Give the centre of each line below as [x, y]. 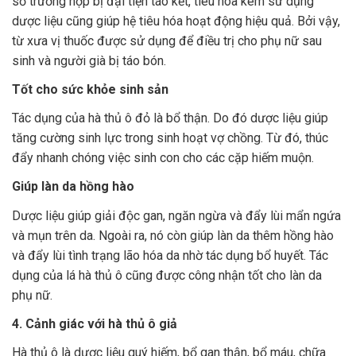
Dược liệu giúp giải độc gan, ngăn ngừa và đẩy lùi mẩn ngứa [176, 215]
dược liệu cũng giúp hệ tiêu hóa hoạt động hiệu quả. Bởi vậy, [176, 21]
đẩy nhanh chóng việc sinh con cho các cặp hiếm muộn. [163, 158]
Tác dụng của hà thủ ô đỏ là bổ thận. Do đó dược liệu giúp [170, 118]
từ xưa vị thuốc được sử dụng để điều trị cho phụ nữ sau [167, 41]
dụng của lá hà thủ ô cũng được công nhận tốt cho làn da [167, 275]
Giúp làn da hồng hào [73, 187]
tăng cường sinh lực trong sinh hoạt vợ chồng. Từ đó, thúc [170, 138]
